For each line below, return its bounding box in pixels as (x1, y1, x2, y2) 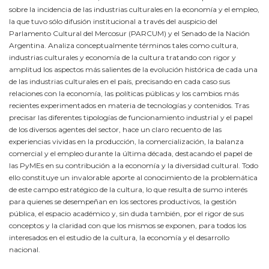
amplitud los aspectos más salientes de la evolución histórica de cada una (9, 65, 258, 74)
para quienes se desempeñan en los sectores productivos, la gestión (9, 197, 237, 207)
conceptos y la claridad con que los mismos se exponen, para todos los (9, 221, 246, 231)
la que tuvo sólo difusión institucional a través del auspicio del (9, 17, 217, 26)
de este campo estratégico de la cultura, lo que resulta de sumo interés (9, 185, 247, 195)
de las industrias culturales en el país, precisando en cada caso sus (9, 77, 230, 86)
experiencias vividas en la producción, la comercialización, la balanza (9, 137, 244, 147)
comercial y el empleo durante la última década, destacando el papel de (9, 149, 252, 159)
